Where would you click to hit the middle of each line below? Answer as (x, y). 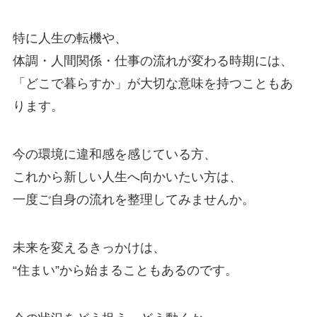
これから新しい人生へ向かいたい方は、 (127, 177)
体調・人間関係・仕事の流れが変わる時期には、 (152, 61)
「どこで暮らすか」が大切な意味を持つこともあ (152, 84)
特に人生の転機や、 (70, 39)
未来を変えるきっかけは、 (89, 248)
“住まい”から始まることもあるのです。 (125, 271)
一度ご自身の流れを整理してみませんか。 (133, 200)
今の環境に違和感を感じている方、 (114, 155)
